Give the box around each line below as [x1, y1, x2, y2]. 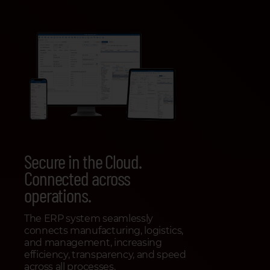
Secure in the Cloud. [24, 149, 142, 173]
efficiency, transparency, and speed [24, 249, 186, 261]
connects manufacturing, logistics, [24, 225, 184, 237]
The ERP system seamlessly [24, 213, 153, 225]
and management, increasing [24, 237, 162, 249]
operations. [24, 183, 91, 207]
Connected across [24, 166, 131, 190]
